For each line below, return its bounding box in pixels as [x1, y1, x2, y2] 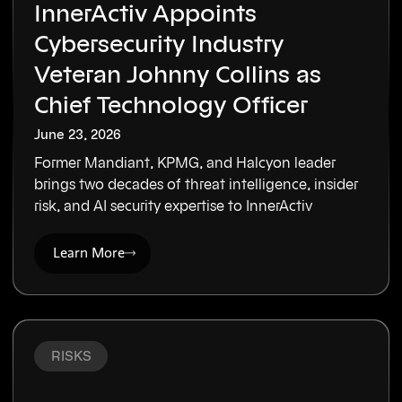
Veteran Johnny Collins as [34, 64, 322, 88]
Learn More [53, 244, 126, 262]
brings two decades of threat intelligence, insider [34, 178, 359, 193]
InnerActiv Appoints [34, 3, 258, 27]
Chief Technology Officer [34, 94, 309, 118]
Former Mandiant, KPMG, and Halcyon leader [34, 156, 336, 171]
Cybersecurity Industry [34, 33, 284, 57]
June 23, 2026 [34, 127, 122, 142]
